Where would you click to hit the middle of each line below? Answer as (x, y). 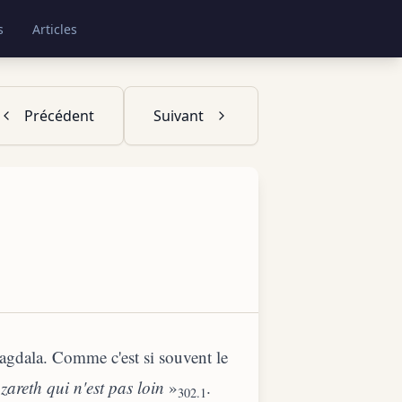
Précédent (59, 116)
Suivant (179, 116)
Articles (55, 29)
